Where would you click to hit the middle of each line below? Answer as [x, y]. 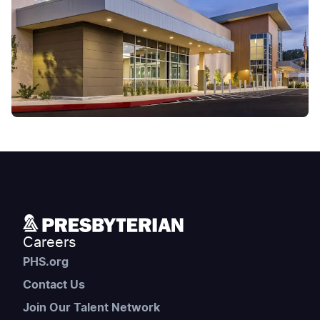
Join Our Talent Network [91, 308]
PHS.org [46, 262]
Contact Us [54, 285]
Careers [49, 243]
